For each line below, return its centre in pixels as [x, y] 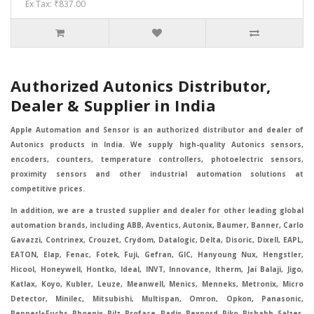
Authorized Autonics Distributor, [141, 86]
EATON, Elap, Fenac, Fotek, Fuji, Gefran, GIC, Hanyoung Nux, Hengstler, [157, 255]
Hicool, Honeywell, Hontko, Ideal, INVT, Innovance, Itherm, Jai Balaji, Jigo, [157, 269]
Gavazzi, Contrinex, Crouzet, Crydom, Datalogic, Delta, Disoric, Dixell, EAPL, [157, 240]
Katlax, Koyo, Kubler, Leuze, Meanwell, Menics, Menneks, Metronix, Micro [157, 284]
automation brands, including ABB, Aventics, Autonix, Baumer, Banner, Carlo [157, 225]
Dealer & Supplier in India [113, 105]
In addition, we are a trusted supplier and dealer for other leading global [157, 211]
